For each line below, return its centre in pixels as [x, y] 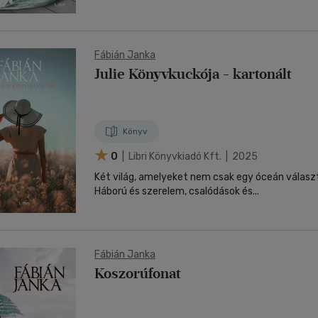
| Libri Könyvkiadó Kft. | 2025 [189, 156]
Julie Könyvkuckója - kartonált [193, 74]
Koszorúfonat [137, 273]
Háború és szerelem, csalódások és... [177, 191]
